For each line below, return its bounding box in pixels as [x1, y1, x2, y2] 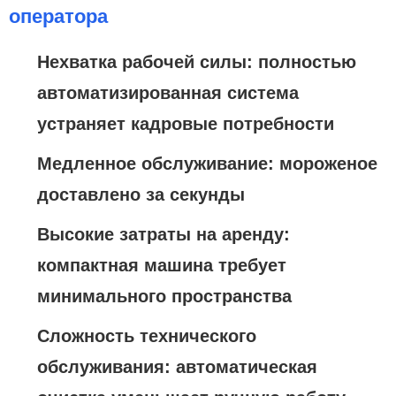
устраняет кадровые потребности [37, 113, 334, 133]
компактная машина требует [37, 255, 286, 275]
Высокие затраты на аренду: [37, 224, 290, 244]
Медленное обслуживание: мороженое [37, 153, 377, 173]
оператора [9, 4, 108, 27]
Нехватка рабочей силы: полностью [37, 51, 356, 72]
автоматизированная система [37, 82, 299, 103]
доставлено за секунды [37, 184, 245, 204]
